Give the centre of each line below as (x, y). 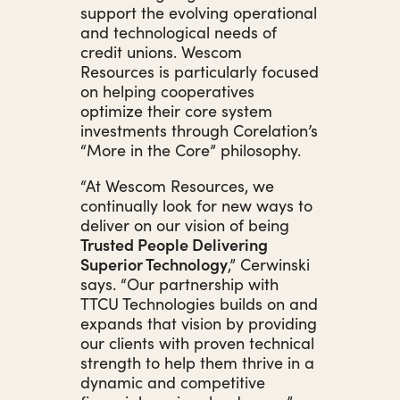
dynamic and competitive (173, 381)
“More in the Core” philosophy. (191, 149)
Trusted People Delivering (174, 244)
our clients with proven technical (197, 342)
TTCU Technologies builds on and (199, 303)
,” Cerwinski (269, 263)
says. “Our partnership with (179, 283)
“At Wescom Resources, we (177, 185)
